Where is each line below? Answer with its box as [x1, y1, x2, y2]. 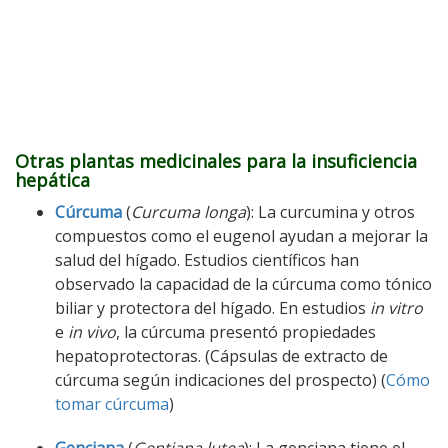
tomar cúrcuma [55, 393, 169, 416]
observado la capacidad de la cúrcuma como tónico [55, 273, 432, 296]
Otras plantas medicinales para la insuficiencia [15, 149, 417, 174]
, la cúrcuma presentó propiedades [116, 321, 376, 344]
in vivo [68, 321, 116, 344]
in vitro [370, 297, 423, 320]
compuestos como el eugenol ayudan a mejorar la [55, 225, 428, 248]
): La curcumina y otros [246, 201, 415, 224]
